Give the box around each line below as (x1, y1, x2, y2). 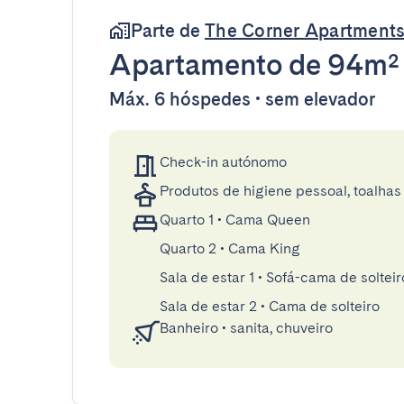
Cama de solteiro (269, 298, 380, 315)
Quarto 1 (160, 211, 214, 228)
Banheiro (160, 319, 218, 336)
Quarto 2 (160, 240, 216, 257)
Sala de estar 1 (160, 269, 254, 286)
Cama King (228, 240, 300, 257)
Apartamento (109, 47, 282, 82)
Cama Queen (225, 211, 310, 228)
